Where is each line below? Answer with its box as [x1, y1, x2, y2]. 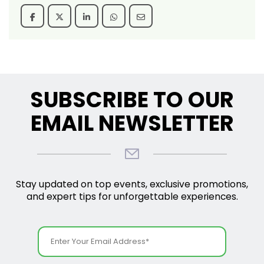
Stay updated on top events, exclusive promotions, [16, 178, 248, 191]
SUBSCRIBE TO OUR [30, 85, 234, 115]
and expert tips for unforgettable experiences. [26, 190, 238, 203]
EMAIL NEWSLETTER [30, 108, 234, 139]
